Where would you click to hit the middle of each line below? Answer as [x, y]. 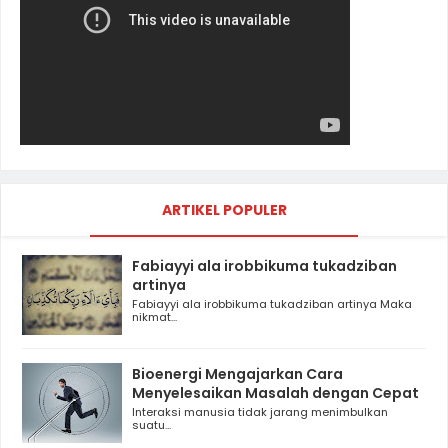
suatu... [151, 425]
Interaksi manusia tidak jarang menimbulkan [260, 412]
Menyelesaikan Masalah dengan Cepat [275, 393]
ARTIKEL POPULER [224, 209]
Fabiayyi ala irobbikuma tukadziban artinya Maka [272, 303]
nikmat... [154, 316]
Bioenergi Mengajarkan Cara [237, 374]
